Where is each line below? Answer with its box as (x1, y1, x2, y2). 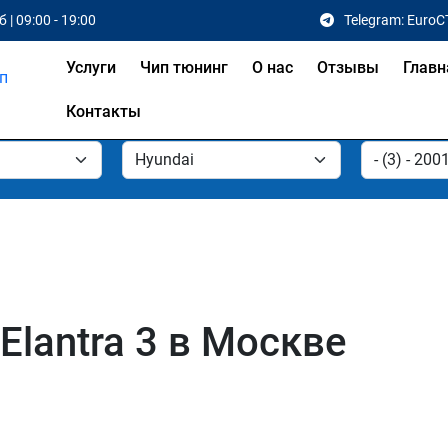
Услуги (66, 58, 117, 77)
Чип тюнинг (140, 58, 229, 77)
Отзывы (317, 58, 380, 77)
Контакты (66, 102, 142, 121)
